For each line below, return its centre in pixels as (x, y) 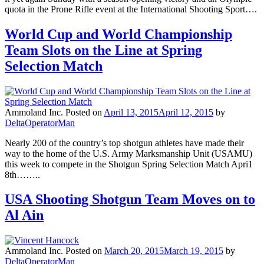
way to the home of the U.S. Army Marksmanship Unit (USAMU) (128, 153)
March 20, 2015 (134, 251)
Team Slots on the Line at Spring (103, 50)
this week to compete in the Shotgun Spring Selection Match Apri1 (129, 164)
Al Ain (24, 215)
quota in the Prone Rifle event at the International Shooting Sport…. (131, 9)
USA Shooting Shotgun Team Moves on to (130, 199)
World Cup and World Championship (118, 34)
